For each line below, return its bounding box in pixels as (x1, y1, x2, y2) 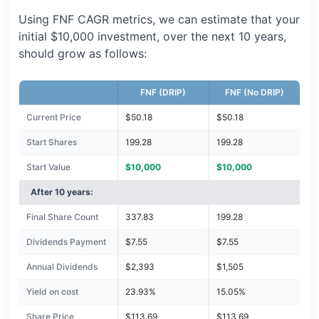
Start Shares (26, 137, 77, 148)
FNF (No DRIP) (224, 87, 284, 98)
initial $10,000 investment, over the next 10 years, (18, 29, 286, 44)
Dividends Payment (26, 236, 106, 248)
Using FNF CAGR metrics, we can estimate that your (18, 12, 300, 27)
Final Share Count (26, 211, 98, 223)
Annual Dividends (26, 261, 98, 273)
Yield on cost (26, 286, 78, 298)
